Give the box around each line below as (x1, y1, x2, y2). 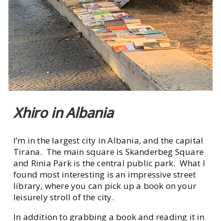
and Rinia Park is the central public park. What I (13, 157, 206, 169)
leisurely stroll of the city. (13, 191, 118, 203)
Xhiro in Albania (13, 103, 113, 122)
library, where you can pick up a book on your (13, 180, 197, 192)
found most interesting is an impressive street (13, 169, 196, 181)
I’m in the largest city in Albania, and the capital (13, 135, 204, 147)
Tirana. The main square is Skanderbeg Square (13, 146, 204, 158)
